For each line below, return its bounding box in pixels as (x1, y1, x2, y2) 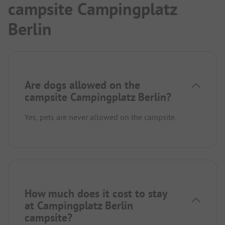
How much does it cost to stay (25, 186, 167, 201)
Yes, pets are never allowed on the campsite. (25, 112, 176, 123)
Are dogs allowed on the (25, 78, 140, 92)
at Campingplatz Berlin (25, 198, 133, 213)
